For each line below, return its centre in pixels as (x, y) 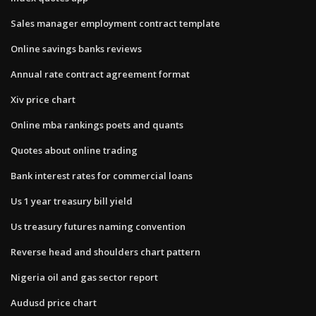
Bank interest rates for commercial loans (102, 175)
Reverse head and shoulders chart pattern (105, 251)
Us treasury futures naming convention (98, 226)
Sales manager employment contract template (115, 23)
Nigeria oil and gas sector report (84, 277)
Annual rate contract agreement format (100, 74)
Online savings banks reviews (76, 48)
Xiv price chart (43, 99)
